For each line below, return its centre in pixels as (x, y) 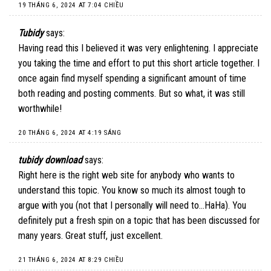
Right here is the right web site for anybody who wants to (126, 175)
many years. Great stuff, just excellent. (90, 236)
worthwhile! (40, 109)
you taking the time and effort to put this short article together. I (139, 64)
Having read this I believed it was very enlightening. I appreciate (138, 48)
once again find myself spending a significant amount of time (132, 79)
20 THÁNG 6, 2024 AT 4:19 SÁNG (70, 132)
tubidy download (50, 160)
